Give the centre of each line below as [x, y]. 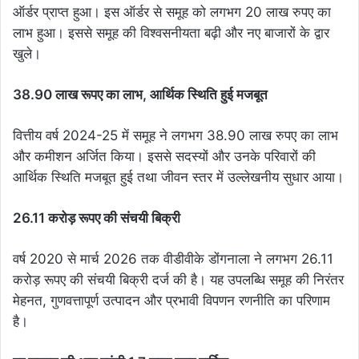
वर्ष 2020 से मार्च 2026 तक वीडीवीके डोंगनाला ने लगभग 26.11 [173, 259]
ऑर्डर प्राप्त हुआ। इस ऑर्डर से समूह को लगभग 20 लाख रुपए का [172, 12]
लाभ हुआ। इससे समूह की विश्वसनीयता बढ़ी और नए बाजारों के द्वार [171, 33]
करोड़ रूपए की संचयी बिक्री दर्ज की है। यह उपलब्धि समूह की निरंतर [178, 280]
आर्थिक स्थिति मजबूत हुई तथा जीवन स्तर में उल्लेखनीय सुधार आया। [178, 177]
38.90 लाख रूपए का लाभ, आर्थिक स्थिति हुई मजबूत [140, 95]
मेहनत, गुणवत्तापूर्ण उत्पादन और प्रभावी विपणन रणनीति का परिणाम [171, 301]
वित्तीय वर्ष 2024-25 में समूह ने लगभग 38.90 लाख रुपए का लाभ [175, 136]
